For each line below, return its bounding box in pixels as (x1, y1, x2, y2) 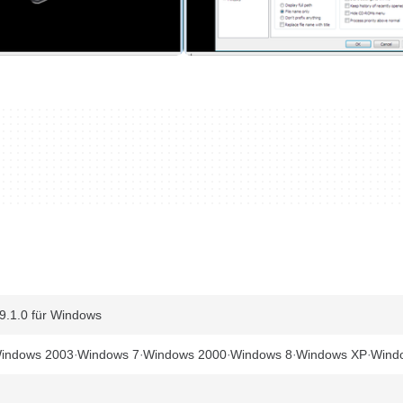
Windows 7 (77, 347, 139, 362)
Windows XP (296, 347, 367, 362)
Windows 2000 (143, 347, 227, 362)
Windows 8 (230, 347, 292, 362)
